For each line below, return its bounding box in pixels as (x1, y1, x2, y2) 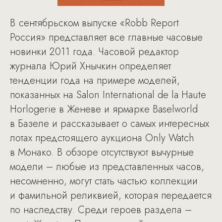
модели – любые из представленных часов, (10, 160, 204, 174)
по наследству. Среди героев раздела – (10, 203, 192, 217)
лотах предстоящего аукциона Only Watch (10, 131, 194, 145)
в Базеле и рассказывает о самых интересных (10, 116, 209, 131)
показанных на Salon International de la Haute (10, 88, 206, 102)
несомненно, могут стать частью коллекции (10, 174, 198, 188)
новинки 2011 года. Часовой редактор (10, 45, 179, 59)
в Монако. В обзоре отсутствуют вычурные (10, 145, 194, 160)
